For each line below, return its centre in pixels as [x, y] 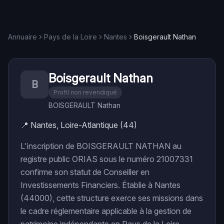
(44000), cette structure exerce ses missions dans [112, 198]
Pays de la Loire [70, 37]
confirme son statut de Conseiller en [85, 172]
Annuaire [22, 37]
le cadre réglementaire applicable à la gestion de [106, 211]
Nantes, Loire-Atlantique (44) [84, 125]
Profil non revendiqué [85, 92]
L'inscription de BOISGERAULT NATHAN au [101, 146]
